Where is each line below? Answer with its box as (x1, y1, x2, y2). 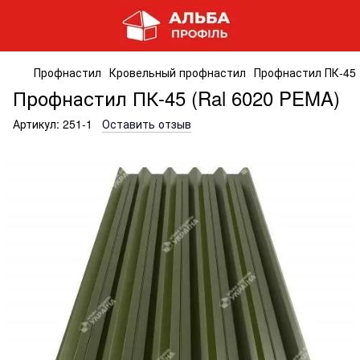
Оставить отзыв (102, 116, 191, 132)
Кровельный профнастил (109, 64, 246, 80)
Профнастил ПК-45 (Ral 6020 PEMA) (13, 84, 340, 112)
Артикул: (13, 116, 59, 132)
